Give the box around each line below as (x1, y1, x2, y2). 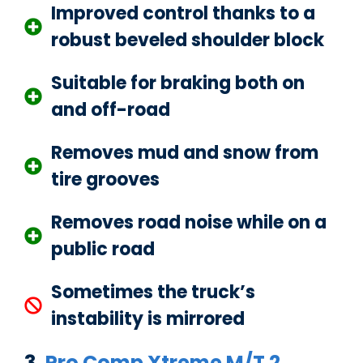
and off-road (51, 96, 170, 122)
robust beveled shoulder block (51, 27, 324, 53)
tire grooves (51, 166, 160, 192)
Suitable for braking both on (51, 70, 305, 96)
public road (51, 236, 155, 262)
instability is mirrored (51, 305, 245, 331)
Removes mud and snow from (51, 139, 318, 165)
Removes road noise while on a (51, 209, 327, 235)
